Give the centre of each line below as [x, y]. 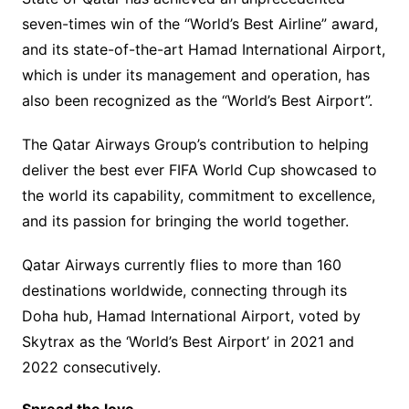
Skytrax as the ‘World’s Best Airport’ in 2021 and [188, 341]
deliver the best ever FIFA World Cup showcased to [199, 169]
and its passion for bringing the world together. [185, 220]
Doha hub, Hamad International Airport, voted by [191, 315]
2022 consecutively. [91, 367]
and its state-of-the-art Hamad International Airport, [203, 49]
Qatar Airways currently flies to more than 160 [181, 264]
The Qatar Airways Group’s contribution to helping [195, 144]
